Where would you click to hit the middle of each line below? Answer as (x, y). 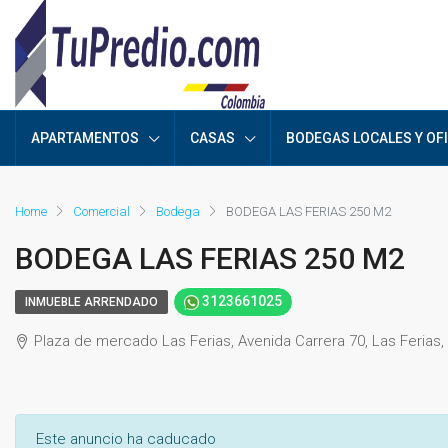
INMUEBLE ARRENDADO (91, 302)
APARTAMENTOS (85, 138)
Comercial (101, 211)
